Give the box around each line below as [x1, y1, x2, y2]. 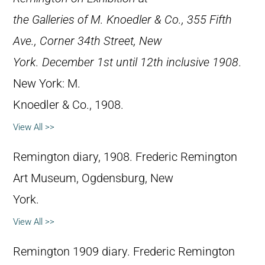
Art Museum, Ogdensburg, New [13, 171, 173, 185]
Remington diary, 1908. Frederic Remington [13, 150, 237, 164]
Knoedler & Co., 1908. [13, 98, 124, 112]
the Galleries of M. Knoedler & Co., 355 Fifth [13, 12, 232, 27]
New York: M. [13, 76, 80, 91]
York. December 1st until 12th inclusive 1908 [13, 55, 238, 69]
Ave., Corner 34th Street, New [13, 34, 162, 48]
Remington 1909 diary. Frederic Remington [13, 244, 235, 258]
